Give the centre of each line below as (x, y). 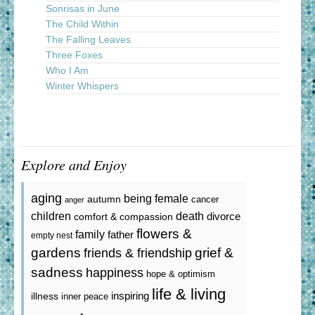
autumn (104, 199)
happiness (115, 272)
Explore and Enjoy (74, 164)
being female (156, 198)
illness (45, 296)
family (90, 234)
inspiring (130, 295)
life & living (189, 294)
